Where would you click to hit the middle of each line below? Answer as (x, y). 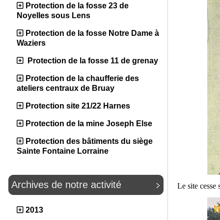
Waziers (31, 43)
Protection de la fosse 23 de (77, 6)
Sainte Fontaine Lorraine (63, 151)
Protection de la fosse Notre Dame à (92, 33)
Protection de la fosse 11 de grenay (92, 61)
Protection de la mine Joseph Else (89, 124)
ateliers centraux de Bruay (66, 88)
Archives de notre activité (66, 185)
